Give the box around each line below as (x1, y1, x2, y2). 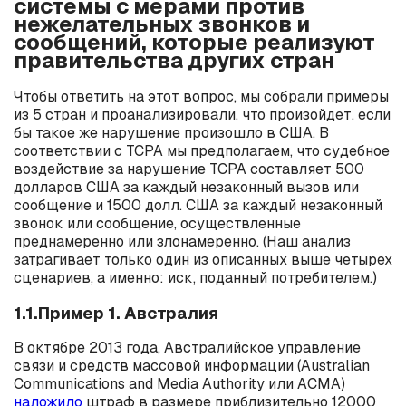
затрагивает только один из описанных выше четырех (14, 249, 392, 269)
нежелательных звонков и (14, 9, 310, 38)
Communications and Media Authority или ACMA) (14, 374, 345, 394)
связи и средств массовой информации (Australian (14, 356, 370, 376)
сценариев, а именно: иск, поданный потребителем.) (14, 267, 377, 287)
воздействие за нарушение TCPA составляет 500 (14, 159, 364, 179)
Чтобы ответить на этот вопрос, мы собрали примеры (14, 86, 389, 106)
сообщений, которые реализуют (14, 27, 375, 56)
